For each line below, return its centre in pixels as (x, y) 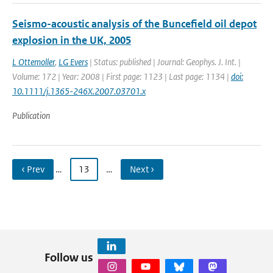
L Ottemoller (34, 62)
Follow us (69, 257)
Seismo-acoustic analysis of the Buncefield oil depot (134, 24)
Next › (142, 169)
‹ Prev (33, 169)
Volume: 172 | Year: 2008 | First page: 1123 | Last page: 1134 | (122, 76)
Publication (31, 115)
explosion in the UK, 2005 (72, 40)
